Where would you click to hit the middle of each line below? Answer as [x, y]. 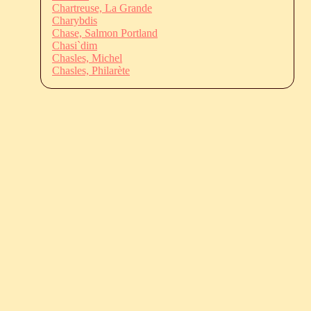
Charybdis [75, 20]
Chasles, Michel [87, 58]
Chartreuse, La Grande [102, 8]
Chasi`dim [75, 45]
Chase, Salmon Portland [105, 33]
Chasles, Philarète [91, 70]
